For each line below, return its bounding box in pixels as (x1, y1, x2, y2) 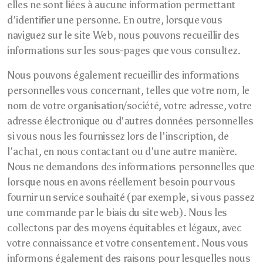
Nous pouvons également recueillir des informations (7, 69, 240, 82)
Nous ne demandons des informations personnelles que (7, 160, 255, 173)
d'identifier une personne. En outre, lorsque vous (7, 14, 222, 26)
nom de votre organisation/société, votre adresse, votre (7, 99, 252, 112)
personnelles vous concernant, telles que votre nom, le (7, 84, 249, 97)
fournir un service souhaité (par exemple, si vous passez (7, 191, 255, 204)
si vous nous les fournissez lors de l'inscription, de (7, 130, 229, 143)
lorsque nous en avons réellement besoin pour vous (7, 176, 235, 188)
